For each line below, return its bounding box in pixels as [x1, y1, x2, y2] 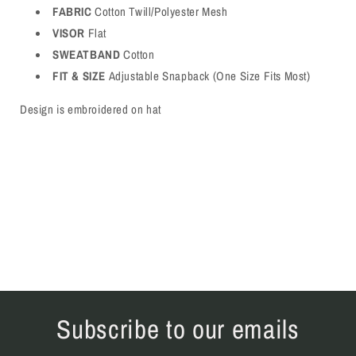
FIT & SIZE [52, 67, 109, 84]
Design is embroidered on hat [20, 100, 161, 118]
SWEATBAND [52, 45, 121, 63]
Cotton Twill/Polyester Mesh [95, 2, 228, 20]
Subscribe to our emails [56, 311, 300, 346]
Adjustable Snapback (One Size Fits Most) [108, 67, 311, 84]
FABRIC [52, 2, 92, 20]
